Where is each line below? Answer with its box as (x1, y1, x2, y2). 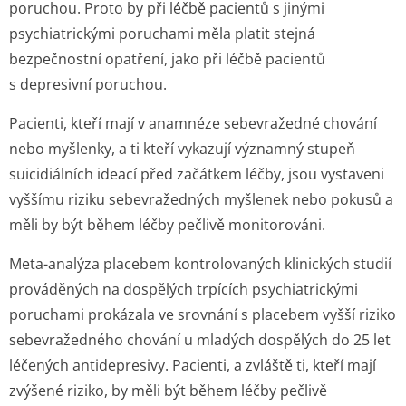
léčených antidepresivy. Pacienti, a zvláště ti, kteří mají (9, 355, 376, 375)
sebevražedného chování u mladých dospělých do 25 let (9, 330, 391, 350)
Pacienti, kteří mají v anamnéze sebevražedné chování (9, 113, 377, 133)
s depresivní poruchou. (9, 74, 167, 94)
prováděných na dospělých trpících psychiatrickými (9, 279, 358, 299)
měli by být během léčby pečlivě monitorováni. (9, 215, 325, 235)
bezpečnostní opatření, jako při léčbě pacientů (9, 49, 325, 69)
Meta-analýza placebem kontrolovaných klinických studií (9, 254, 391, 274)
